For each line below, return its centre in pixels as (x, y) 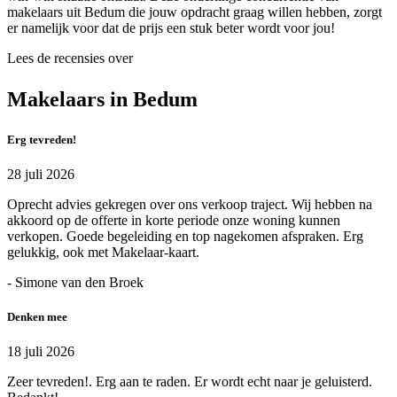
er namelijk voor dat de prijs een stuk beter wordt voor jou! (171, 27)
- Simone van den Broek (75, 282)
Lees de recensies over (70, 58)
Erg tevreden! (42, 139)
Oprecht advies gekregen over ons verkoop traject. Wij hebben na (190, 204)
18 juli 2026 (41, 352)
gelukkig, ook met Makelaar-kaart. (103, 252)
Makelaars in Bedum (102, 99)
